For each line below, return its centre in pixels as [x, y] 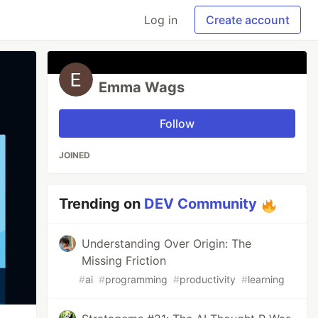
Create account [248, 20]
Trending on [102, 204]
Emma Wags [142, 87]
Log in [161, 20]
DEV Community [201, 204]
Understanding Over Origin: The [167, 243]
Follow [177, 124]
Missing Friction [124, 261]
